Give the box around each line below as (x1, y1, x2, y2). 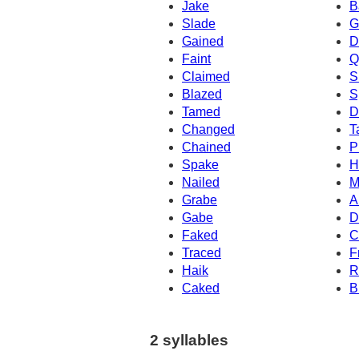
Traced (182, 246, 221, 260)
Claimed (182, 70, 230, 84)
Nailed (182, 175, 220, 190)
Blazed (182, 87, 222, 102)
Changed (182, 123, 235, 137)
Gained (182, 34, 224, 49)
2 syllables (150, 332, 228, 349)
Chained (182, 140, 231, 155)
